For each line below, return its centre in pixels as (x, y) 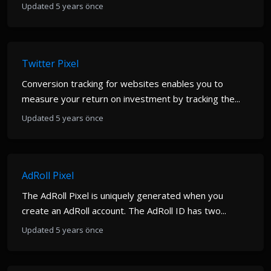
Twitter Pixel (50, 64)
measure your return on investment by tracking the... (131, 99)
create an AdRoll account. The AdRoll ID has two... (124, 211)
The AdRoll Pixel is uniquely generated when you (122, 195)
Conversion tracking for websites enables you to (122, 83)
